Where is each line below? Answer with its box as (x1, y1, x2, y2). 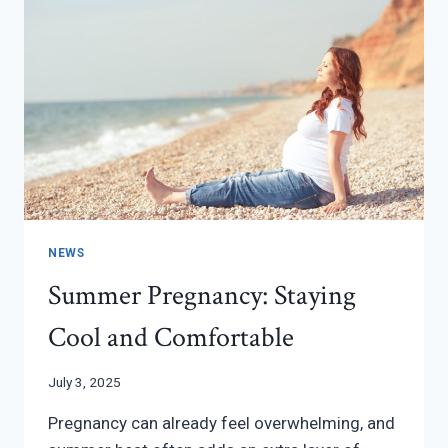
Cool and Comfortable (48, 318, 294, 356)
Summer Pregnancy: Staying (48, 276, 356, 314)
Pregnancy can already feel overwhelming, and (48, 413, 395, 434)
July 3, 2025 (48, 374, 121, 391)
